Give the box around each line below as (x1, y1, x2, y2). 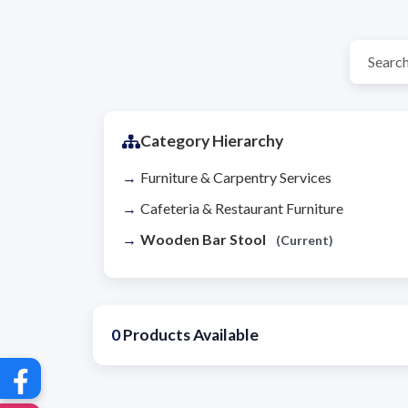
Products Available (120, 325, 259, 345)
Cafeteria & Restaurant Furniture (140, 199, 343, 218)
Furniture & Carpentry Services (140, 168, 331, 187)
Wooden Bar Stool (140, 230, 269, 249)
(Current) (276, 232, 333, 249)
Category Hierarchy (140, 131, 283, 151)
